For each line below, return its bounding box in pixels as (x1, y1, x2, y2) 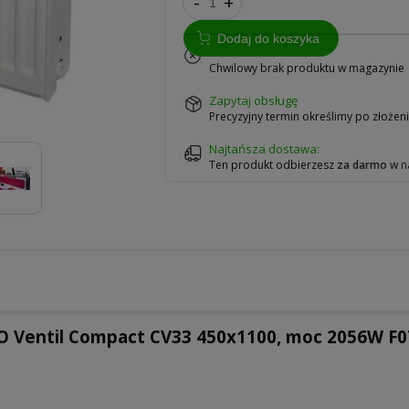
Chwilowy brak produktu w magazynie (209, 59, 405, 76)
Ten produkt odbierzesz (209, 157, 338, 173)
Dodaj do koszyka (217, 31, 320, 46)
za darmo (337, 157, 388, 173)
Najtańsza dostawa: (209, 141, 320, 158)
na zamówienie (217, 43, 296, 60)
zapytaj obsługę (216, 91, 299, 109)
